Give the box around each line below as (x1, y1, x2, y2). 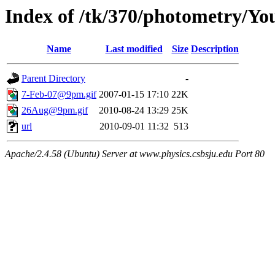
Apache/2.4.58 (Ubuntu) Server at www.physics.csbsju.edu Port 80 (5, 149, 265, 160)
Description (191, 44, 239, 55)
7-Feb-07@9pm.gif (21, 89, 96, 100)
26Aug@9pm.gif (21, 105, 88, 116)
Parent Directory (21, 73, 85, 84)
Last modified (105, 44, 163, 55)
